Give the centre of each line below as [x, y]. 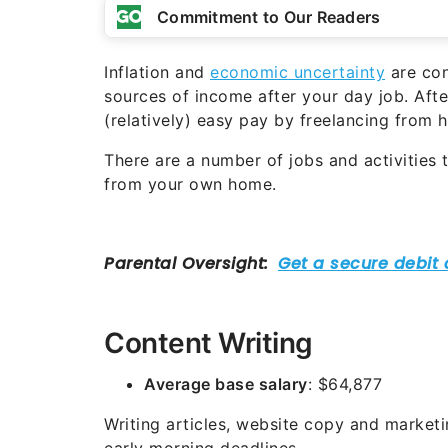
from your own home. [190, 184]
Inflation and [157, 72]
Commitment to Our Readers [269, 17]
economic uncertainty [297, 72]
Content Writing [208, 343]
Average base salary [226, 384]
